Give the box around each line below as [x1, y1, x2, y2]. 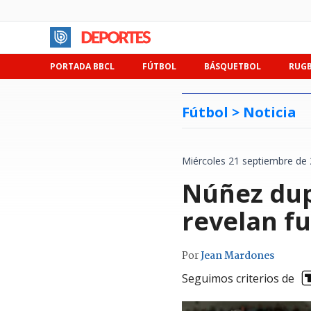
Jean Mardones [201, 248, 274, 264]
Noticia [243, 103, 296, 121]
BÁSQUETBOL [204, 60, 261, 72]
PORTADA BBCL [50, 60, 115, 72]
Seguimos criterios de [182, 270, 294, 286]
